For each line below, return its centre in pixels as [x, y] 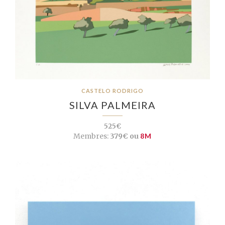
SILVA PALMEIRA [113, 105]
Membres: [91, 136]
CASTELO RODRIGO [113, 90]
